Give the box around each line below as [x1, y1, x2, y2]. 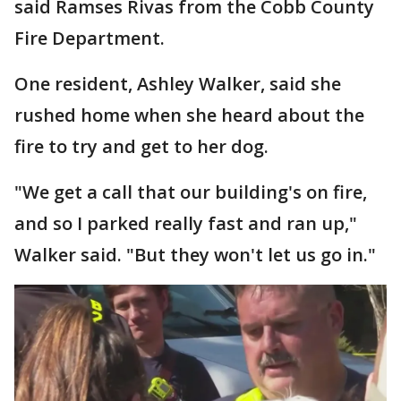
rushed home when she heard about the [14, 102, 364, 127]
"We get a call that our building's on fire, [14, 179, 367, 204]
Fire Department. [14, 25, 165, 50]
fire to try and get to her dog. [14, 133, 269, 158]
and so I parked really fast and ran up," [14, 210, 357, 235]
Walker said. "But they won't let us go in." [14, 242, 376, 267]
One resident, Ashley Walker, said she [14, 71, 341, 96]
